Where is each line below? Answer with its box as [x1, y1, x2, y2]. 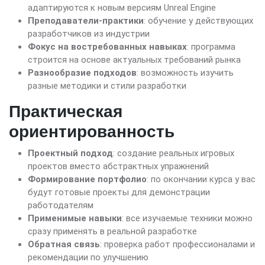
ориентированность [9, 122, 174, 141]
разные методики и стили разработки [28, 80, 186, 92]
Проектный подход [28, 148, 113, 159]
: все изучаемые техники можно [122, 213, 253, 224]
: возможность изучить [137, 67, 234, 79]
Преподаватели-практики [28, 15, 144, 27]
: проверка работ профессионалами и [100, 239, 255, 250]
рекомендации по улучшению [28, 252, 148, 263]
